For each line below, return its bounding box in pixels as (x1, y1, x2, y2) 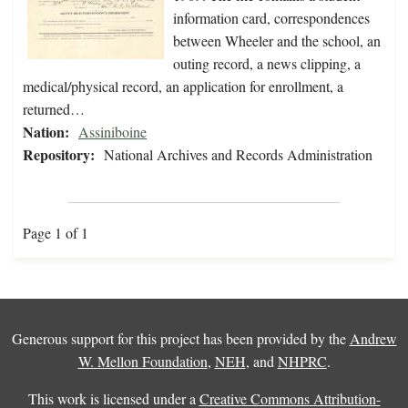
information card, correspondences (173, 8, 370, 28)
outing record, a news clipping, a (173, 54, 361, 74)
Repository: (23, 144, 95, 166)
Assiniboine (78, 122, 147, 142)
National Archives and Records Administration (104, 145, 372, 165)
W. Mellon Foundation (77, 352, 208, 372)
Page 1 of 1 (23, 223, 88, 243)
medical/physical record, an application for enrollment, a (23, 76, 343, 97)
